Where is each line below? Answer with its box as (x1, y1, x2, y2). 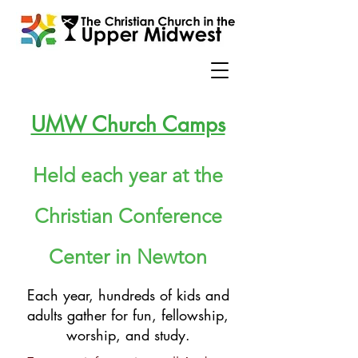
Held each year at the (33, 163, 223, 187)
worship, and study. (66, 325, 190, 344)
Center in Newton (49, 245, 207, 268)
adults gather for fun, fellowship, (27, 305, 229, 324)
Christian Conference (34, 204, 222, 228)
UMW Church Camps (30, 111, 225, 138)
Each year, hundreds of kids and (26, 285, 229, 304)
